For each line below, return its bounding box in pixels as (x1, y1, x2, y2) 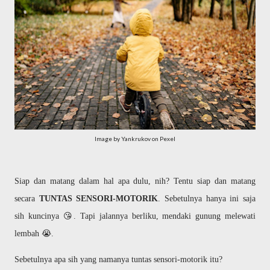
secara (14, 194, 39, 203)
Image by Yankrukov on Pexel (95, 135, 175, 142)
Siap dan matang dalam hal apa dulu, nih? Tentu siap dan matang (14, 177, 256, 186)
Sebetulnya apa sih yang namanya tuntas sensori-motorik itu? (14, 255, 222, 264)
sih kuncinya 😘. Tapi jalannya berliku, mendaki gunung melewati (14, 212, 256, 221)
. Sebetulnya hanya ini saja (158, 194, 256, 203)
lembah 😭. (14, 229, 54, 238)
